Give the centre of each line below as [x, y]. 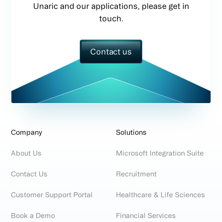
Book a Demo [33, 215]
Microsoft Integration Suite [160, 153]
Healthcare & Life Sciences [161, 194]
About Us [27, 153]
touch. [111, 18]
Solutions [131, 132]
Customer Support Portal [52, 194]
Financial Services [146, 215]
